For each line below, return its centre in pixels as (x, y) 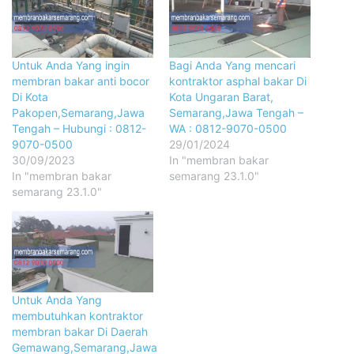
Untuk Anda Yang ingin (71, 65)
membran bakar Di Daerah (80, 331)
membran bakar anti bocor (81, 81)
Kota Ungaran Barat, (221, 96)
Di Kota (30, 96)
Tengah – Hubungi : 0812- (79, 128)
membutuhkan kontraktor (77, 315)
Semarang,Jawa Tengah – (236, 112)
